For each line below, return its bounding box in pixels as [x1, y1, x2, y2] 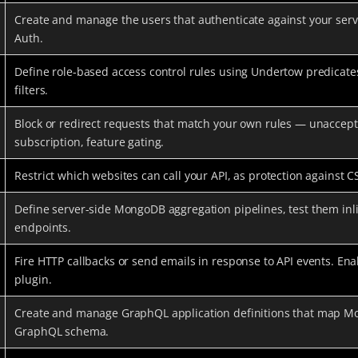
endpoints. [14, 219, 71, 235]
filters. [14, 82, 49, 97]
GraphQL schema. [14, 323, 109, 339]
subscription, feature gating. [14, 133, 165, 149]
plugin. [14, 271, 52, 287]
